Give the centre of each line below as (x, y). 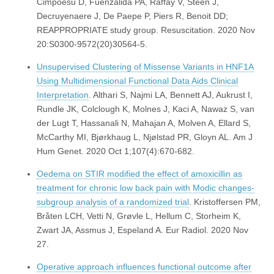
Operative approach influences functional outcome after (144, 267)
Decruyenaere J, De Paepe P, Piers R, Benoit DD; (132, 16)
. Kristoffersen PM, (225, 202)
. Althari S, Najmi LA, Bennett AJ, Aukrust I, (171, 95)
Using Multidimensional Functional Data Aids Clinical (137, 81)
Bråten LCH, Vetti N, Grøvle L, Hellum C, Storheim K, (139, 216)
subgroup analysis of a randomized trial (113, 202)
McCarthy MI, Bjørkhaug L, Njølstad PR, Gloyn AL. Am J (145, 137)
